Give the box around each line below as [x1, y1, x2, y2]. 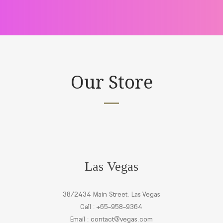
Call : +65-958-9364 [80, 202, 143, 211]
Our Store [70, 70, 153, 94]
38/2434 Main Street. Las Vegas [62, 190, 160, 199]
